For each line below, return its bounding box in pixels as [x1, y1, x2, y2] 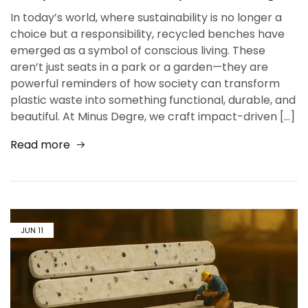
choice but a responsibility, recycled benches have [10, 25, 285, 42]
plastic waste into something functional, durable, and [10, 91, 296, 108]
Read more [10, 136, 70, 153]
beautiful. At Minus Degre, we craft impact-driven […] [10, 108, 295, 124]
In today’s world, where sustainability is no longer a [10, 9, 282, 25]
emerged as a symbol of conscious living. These [10, 42, 265, 58]
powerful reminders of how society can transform [10, 75, 280, 91]
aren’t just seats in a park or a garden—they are [10, 58, 268, 75]
